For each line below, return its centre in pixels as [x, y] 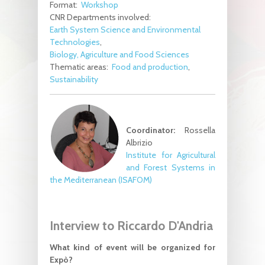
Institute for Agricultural [171, 155]
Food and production [150, 67]
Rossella [195, 130]
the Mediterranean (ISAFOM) [101, 180]
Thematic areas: [80, 67]
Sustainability [74, 79]
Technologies [75, 42]
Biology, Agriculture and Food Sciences [119, 54]
